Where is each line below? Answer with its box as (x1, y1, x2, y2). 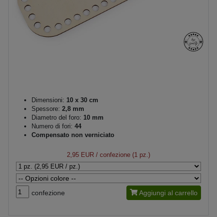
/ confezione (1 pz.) (94, 151, 150, 158)
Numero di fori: (31, 123, 75, 130)
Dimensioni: (31, 96, 64, 104)
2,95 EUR (67, 151, 94, 158)
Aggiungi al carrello (139, 189, 198, 197)
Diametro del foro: (31, 114, 81, 121)
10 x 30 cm (64, 96, 98, 104)
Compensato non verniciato (31, 131, 114, 139)
